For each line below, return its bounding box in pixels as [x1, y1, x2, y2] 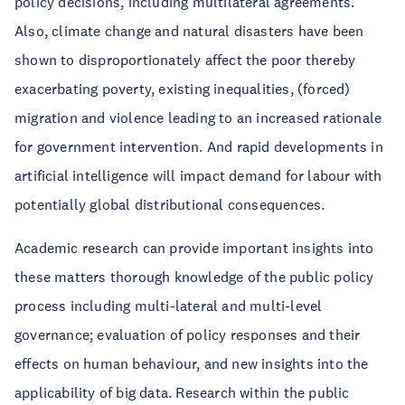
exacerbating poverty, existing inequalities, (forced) [14, 80, 351, 98]
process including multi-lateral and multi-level [14, 297, 323, 315]
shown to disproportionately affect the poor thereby [14, 51, 356, 69]
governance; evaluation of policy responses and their [14, 325, 361, 344]
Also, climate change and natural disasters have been [14, 22, 364, 40]
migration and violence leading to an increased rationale [14, 108, 382, 127]
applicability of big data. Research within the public [14, 383, 350, 401]
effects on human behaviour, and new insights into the [14, 354, 369, 372]
